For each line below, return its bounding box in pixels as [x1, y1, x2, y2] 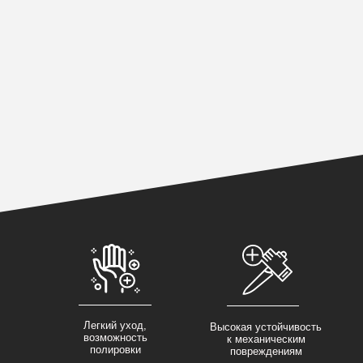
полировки [89, 344, 141, 357]
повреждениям [229, 345, 302, 358]
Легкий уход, [83, 319, 147, 332]
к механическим [226, 333, 305, 346]
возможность [83, 331, 147, 344]
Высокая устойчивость [210, 321, 322, 334]
